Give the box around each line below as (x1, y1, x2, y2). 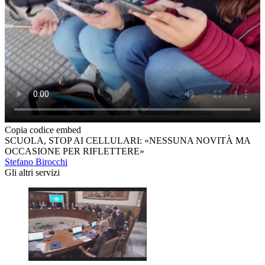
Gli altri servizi (5, 167, 60, 178)
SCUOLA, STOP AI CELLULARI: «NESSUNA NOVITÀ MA (5, 135, 250, 146)
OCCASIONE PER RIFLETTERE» (5, 146, 144, 157)
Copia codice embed (5, 125, 81, 135)
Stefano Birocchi (5, 157, 67, 167)
